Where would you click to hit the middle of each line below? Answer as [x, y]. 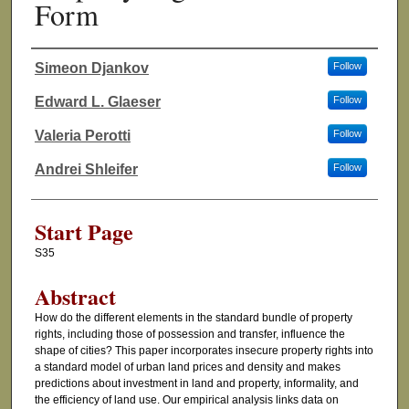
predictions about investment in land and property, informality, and [196, 384]
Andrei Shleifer [86, 170]
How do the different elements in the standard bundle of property [193, 318]
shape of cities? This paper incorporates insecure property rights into [204, 351]
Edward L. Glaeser [97, 102]
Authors [65, 84]
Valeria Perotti [82, 136]
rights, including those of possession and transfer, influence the [189, 335]
